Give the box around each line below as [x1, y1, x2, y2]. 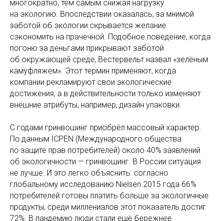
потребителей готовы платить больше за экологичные [10, 191, 209, 200]
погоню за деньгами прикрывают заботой [10, 43, 164, 53]
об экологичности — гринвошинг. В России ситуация [10, 157, 201, 166]
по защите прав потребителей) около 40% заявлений [10, 146, 200, 155]
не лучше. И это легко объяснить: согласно [10, 168, 168, 178]
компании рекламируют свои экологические [10, 77, 172, 87]
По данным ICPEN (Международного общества [10, 134, 182, 144]
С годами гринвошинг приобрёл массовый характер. [10, 123, 201, 132]
